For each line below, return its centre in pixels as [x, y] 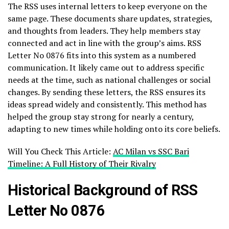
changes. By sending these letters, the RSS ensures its [107, 92]
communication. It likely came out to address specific [106, 67]
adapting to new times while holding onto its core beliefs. [114, 129]
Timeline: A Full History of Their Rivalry [82, 163]
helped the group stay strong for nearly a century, [101, 116]
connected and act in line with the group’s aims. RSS [105, 43]
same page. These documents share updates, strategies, [110, 18]
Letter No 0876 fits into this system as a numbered [102, 55]
